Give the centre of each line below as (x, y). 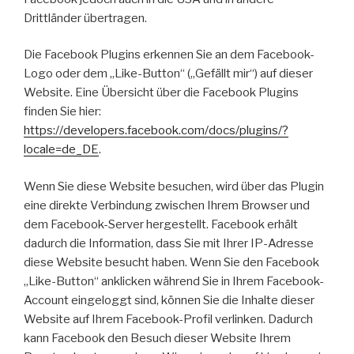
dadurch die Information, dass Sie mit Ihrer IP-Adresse (169, 243)
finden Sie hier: (62, 112)
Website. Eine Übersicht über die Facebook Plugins (161, 93)
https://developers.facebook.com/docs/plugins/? (156, 131)
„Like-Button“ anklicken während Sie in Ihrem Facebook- (174, 281)
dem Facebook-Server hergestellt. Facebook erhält (161, 224)
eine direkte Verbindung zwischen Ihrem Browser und (167, 205)
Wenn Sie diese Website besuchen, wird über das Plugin (174, 186)
